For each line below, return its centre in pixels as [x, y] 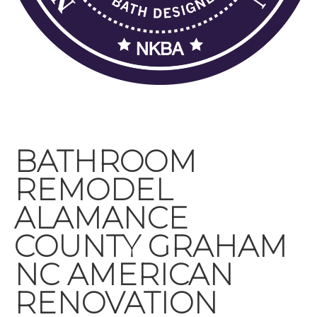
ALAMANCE [101, 218]
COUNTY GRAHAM [151, 246]
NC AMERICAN [124, 274]
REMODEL [93, 189]
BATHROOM [105, 161]
